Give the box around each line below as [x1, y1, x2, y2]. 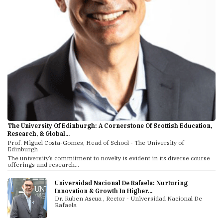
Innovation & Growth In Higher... [54, 187, 152, 195]
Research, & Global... [7, 130, 70, 138]
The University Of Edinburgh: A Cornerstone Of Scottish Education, [7, 122, 212, 130]
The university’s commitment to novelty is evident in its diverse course [7, 154, 210, 162]
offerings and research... [7, 161, 79, 169]
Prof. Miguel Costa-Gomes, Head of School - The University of [7, 139, 184, 147]
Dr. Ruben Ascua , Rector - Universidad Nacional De [54, 195, 202, 203]
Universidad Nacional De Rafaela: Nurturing [54, 179, 188, 187]
